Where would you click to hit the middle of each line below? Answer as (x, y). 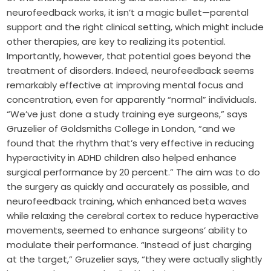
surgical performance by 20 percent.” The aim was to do (134, 172)
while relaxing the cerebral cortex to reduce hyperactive (133, 216)
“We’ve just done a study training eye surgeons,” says (127, 114)
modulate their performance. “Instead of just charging (129, 245)
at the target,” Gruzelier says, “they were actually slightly (135, 260)
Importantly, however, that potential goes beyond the (129, 56)
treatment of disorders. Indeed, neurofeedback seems (131, 71)
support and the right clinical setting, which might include (135, 27)
